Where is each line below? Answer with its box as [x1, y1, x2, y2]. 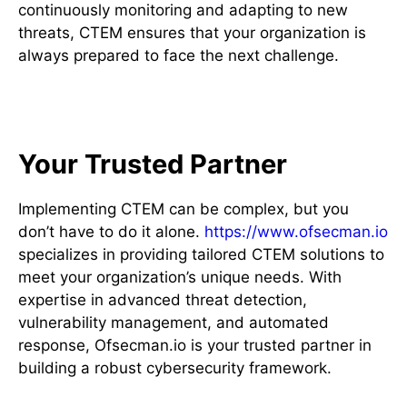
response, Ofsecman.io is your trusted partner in [18, 335, 372, 354]
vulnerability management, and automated [18, 313, 329, 332]
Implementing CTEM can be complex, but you [18, 199, 349, 218]
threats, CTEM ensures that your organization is [18, 24, 366, 42]
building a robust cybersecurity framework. [18, 358, 336, 377]
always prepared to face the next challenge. [18, 46, 339, 65]
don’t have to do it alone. [18, 222, 204, 241]
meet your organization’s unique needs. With [18, 267, 342, 286]
